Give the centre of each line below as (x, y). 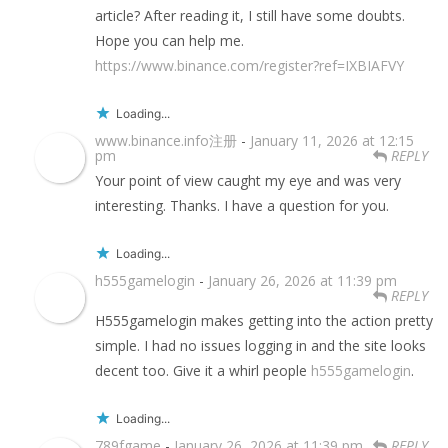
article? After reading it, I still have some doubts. (250, 15)
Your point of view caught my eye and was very (248, 180)
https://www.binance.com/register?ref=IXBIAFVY (249, 65)
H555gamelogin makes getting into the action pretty (264, 320)
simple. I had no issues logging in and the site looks (260, 345)
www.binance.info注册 (166, 140)
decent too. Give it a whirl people (203, 370)
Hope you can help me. (169, 40)
